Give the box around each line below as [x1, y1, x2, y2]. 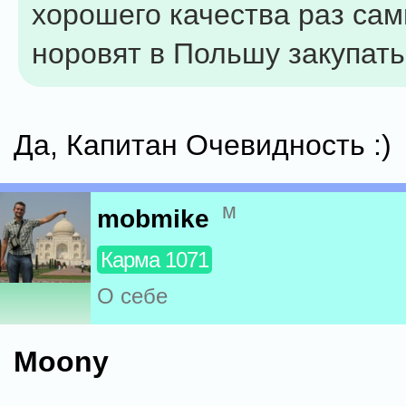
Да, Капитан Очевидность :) [14, 129, 391, 161]
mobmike [97, 205, 209, 234]
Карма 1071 [101, 247, 208, 273]
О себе [97, 284, 168, 309]
